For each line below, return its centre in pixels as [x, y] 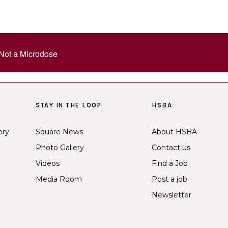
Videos [48, 163]
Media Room [59, 179]
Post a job [169, 179]
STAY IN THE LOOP [68, 105]
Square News [59, 132]
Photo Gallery [60, 147]
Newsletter [172, 195]
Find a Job [170, 163]
